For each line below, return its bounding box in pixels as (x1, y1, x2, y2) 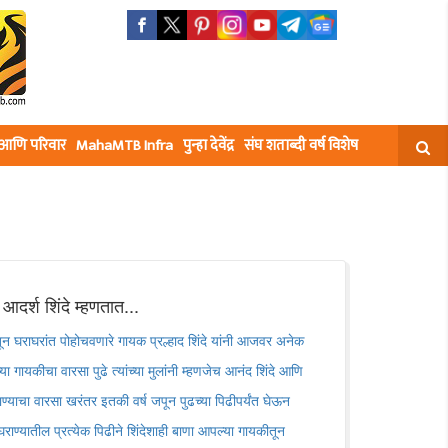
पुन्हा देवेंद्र (183, 133, 234, 158)
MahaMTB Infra (76, 133, 173, 158)
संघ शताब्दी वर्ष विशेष (244, 133, 358, 158)
